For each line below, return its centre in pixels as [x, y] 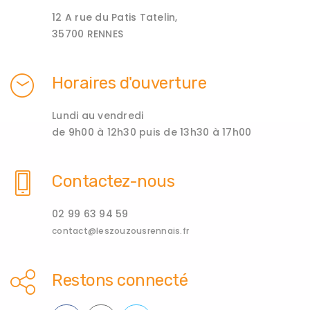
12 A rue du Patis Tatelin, [115, 17]
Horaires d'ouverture [129, 83]
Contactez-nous [113, 181]
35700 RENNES [88, 34]
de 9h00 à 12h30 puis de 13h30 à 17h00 [152, 132]
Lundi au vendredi [98, 115]
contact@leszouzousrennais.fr [120, 230]
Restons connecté [120, 280]
